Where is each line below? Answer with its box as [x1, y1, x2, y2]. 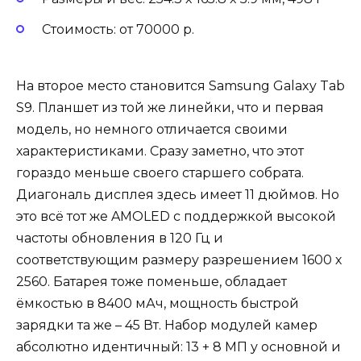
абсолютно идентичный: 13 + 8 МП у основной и [16, 339, 341, 355]
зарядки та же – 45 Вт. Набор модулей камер [16, 317, 317, 334]
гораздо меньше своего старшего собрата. [16, 165, 304, 181]
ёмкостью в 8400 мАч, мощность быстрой [16, 296, 299, 312]
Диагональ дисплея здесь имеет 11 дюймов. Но [16, 187, 339, 203]
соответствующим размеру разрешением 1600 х [16, 252, 342, 268]
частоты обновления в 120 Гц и [16, 230, 223, 247]
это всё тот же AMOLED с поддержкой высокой [16, 209, 336, 225]
